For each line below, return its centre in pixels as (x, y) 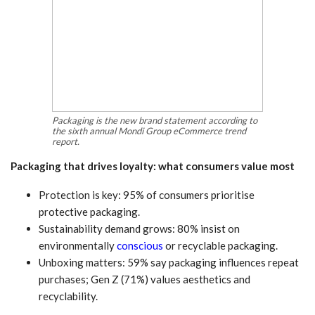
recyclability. (68, 296)
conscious (140, 245)
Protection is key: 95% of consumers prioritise (147, 194)
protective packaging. (89, 211)
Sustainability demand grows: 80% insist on (139, 228)
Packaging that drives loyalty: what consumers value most (153, 166)
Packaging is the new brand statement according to (155, 120)
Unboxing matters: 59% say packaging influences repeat (169, 262)
